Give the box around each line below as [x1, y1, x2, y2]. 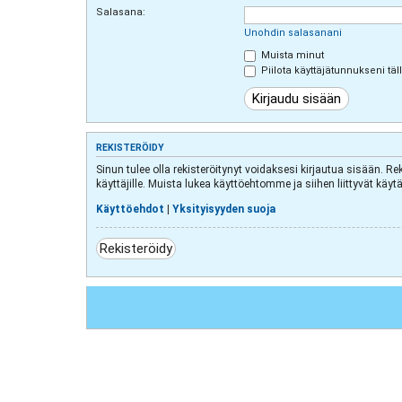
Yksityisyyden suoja [172, 202, 275, 215]
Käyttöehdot [96, 202, 164, 215]
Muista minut [258, 49, 324, 62]
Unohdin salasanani [244, 27, 342, 39]
